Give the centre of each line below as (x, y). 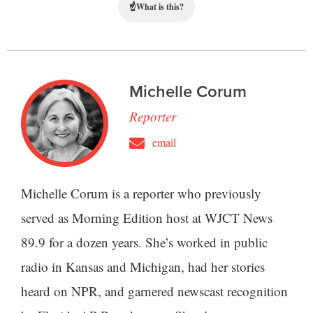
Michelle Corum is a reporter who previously (141, 194)
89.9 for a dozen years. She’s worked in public (144, 242)
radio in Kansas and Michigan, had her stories (143, 267)
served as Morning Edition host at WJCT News (147, 218)
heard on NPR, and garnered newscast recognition (154, 291)
